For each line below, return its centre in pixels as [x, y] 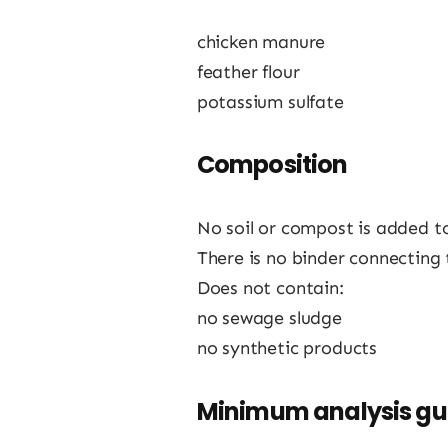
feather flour [248, 71]
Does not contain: [270, 288]
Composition [272, 165]
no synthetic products [286, 348]
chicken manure [261, 41]
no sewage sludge [269, 318]
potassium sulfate [270, 101]
